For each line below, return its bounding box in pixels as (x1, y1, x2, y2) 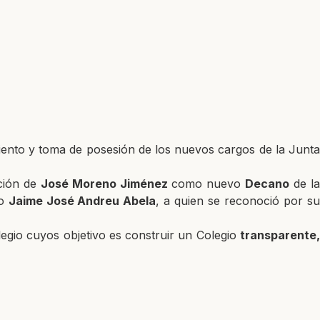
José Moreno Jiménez (40, 176, 168, 191)
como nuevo (167, 176, 246, 191)
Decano (245, 176, 290, 191)
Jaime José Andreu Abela (8, 193, 156, 208)
